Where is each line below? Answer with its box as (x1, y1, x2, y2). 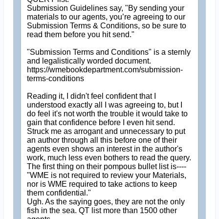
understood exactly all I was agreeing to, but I (27, 100, 183, 109)
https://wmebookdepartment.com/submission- (27, 65, 183, 74)
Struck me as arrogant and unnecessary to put (27, 127, 186, 135)
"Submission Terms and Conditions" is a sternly (27, 47, 191, 56)
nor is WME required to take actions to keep (27, 179, 177, 188)
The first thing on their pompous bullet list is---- (27, 162, 187, 171)
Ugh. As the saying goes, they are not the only (27, 197, 185, 206)
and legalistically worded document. (27, 56, 152, 65)
